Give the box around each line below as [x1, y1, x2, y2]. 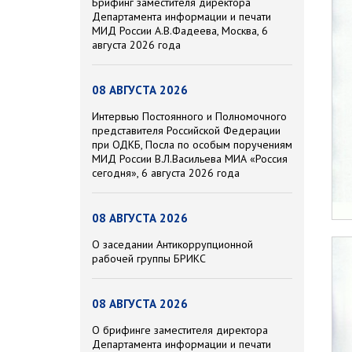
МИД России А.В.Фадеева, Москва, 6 [92, 24, 268, 38]
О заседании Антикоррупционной [92, 237, 253, 252]
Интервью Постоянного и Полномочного [92, 109, 287, 124]
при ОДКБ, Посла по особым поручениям [92, 137, 292, 152]
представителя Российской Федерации [92, 123, 280, 138]
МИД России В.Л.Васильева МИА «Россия [92, 152, 288, 167]
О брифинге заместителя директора [92, 323, 268, 338]
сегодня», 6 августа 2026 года [92, 166, 240, 181]
